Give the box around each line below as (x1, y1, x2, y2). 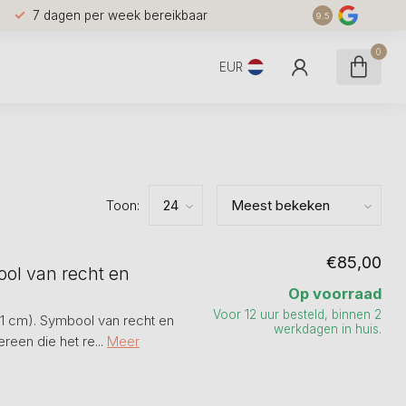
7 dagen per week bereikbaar (32, 7, 208, 23)
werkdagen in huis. (274, 322, 382, 336)
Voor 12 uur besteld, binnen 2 (213, 307, 382, 322)
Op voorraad (288, 285, 382, 303)
